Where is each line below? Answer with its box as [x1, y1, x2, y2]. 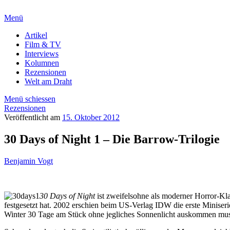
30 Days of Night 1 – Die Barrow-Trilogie [4, 132, 220, 146]
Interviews [25, 49, 59, 58]
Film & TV [25, 40, 61, 49]
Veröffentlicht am [4, 113, 62, 122]
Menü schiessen [4, 94, 55, 103]
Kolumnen [25, 59, 59, 67]
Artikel [25, 31, 47, 40]
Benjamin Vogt [4, 156, 53, 165]
